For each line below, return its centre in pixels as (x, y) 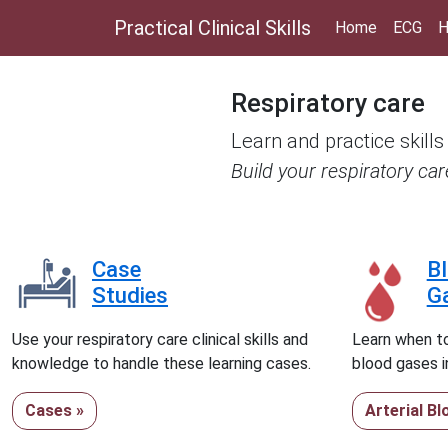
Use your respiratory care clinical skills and (160, 339)
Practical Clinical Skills (212, 28)
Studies (130, 295)
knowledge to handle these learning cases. (162, 363)
